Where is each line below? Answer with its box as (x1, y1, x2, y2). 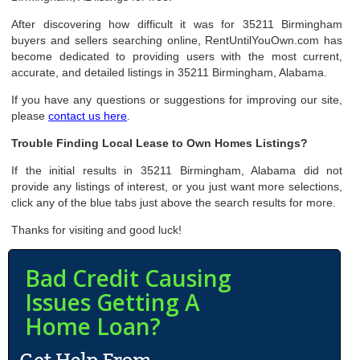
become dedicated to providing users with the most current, (11, 50, 343, 63)
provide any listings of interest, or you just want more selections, (11, 180, 343, 193)
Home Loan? (25, 311, 161, 342)
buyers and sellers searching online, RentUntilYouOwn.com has (11, 34, 343, 47)
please (11, 109, 49, 122)
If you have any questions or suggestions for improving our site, (11, 93, 343, 106)
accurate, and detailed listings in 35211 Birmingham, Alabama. (11, 66, 328, 79)
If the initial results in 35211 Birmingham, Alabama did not (11, 164, 343, 177)
